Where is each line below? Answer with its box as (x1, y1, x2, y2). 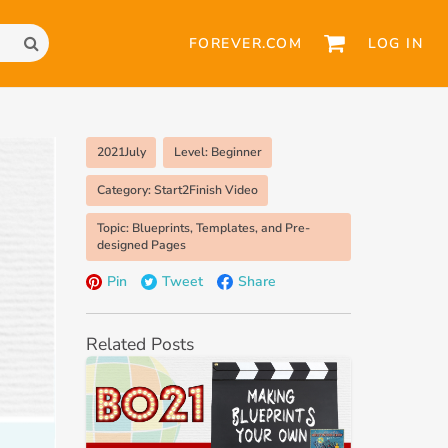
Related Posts (86, 331, 194, 356)
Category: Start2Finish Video (96, 181, 258, 198)
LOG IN (368, 33, 423, 53)
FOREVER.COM (188, 33, 303, 53)
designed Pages (96, 236, 186, 253)
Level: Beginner (173, 143, 262, 160)
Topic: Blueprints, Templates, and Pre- (96, 219, 310, 236)
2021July (96, 143, 146, 160)
